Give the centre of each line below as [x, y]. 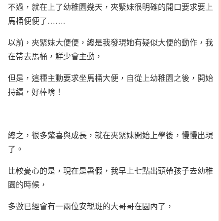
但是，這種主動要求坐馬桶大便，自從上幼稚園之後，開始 [110, 77]
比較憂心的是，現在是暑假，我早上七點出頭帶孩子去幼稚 [110, 170]
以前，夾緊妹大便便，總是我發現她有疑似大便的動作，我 [110, 42]
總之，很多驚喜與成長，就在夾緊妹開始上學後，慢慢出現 [110, 135]
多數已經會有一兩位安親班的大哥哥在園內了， [91, 206]
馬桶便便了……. [37, 20]
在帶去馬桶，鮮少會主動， [55, 56]
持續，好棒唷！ [36, 91]
